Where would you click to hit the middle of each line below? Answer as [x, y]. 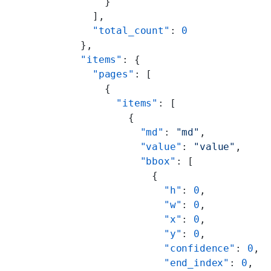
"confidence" [152, 248]
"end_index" [149, 263]
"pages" [101, 74]
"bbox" [122, 161]
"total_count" [119, 30]
